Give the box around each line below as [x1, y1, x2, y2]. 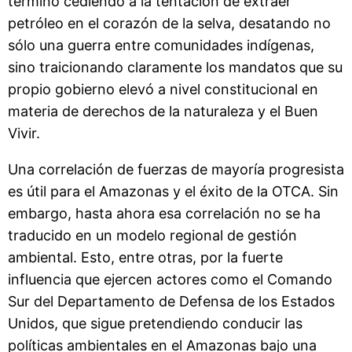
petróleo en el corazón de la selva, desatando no [8, 14, 331, 31]
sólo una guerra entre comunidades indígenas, [8, 36, 314, 53]
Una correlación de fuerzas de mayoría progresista [8, 160, 344, 178]
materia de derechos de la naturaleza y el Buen [8, 102, 318, 119]
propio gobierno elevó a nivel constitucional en [8, 80, 318, 97]
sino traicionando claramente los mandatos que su [8, 58, 343, 75]
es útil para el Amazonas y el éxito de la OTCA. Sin [8, 182, 339, 200]
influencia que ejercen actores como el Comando [8, 270, 332, 288]
